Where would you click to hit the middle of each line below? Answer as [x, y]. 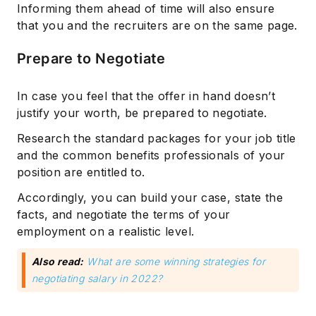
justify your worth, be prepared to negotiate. [142, 113]
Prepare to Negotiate [91, 59]
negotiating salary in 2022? [97, 279]
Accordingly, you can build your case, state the [150, 198]
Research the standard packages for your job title [157, 139]
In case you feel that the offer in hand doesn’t [146, 96]
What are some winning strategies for [176, 262]
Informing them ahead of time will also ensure [146, 9]
